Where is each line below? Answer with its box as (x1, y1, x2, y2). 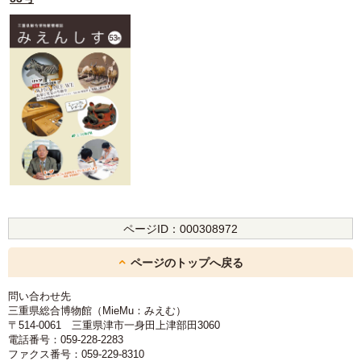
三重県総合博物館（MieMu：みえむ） (8, 305, 197, 317)
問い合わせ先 (8, 290, 71, 303)
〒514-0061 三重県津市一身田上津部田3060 (8, 319, 220, 332)
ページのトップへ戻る (130, 256, 243, 270)
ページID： (123, 222, 180, 236)
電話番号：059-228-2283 (8, 334, 134, 346)
